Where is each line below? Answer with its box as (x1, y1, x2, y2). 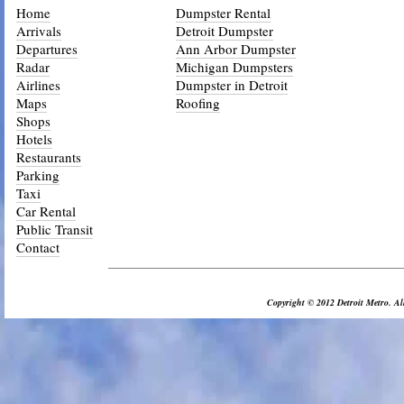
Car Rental (16, 201, 76, 220)
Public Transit (16, 219, 93, 238)
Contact (16, 237, 60, 256)
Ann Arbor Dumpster (176, 39, 296, 58)
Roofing (176, 93, 220, 112)
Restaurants (16, 147, 81, 166)
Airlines (16, 75, 60, 94)
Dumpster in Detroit (176, 75, 288, 94)
